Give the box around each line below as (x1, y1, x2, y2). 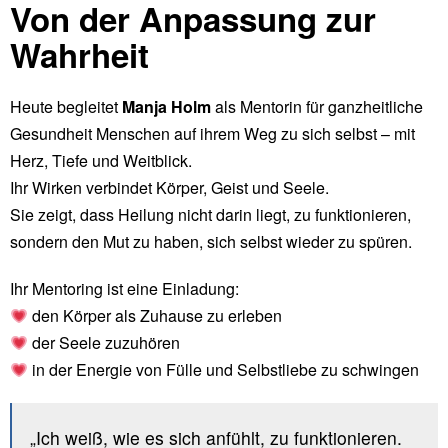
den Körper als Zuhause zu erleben (28, 304, 283, 328)
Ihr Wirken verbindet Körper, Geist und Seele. (10, 176, 329, 200)
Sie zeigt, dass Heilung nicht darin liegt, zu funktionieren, (10, 203, 411, 227)
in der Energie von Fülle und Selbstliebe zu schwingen (28, 358, 420, 382)
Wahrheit (10, 31, 149, 79)
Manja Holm (122, 95, 211, 119)
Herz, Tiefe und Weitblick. (10, 149, 192, 173)
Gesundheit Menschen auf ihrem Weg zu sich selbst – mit (10, 122, 415, 146)
